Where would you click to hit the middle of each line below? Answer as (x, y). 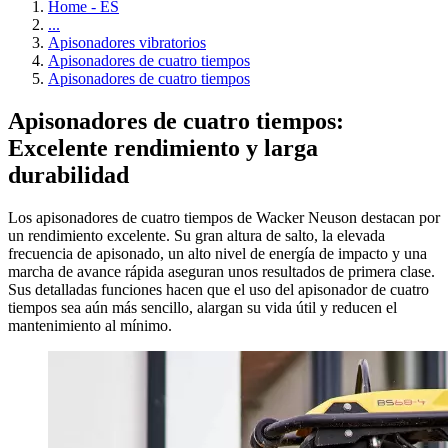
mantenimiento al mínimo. (90, 325)
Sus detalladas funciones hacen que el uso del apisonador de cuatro (218, 289)
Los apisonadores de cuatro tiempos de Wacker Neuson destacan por (224, 217)
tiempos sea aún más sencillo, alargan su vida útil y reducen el (202, 307)
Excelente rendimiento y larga (163, 147)
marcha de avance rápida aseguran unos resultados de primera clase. (221, 271)
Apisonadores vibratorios (127, 42)
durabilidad (68, 174)
